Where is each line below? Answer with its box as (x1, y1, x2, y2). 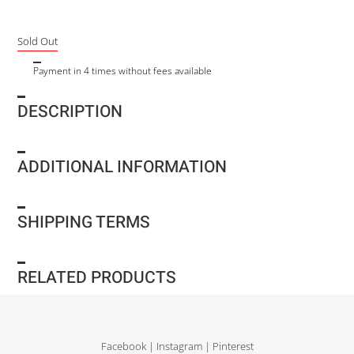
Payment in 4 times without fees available (33, 63, 213, 77)
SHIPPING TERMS (17, 210, 151, 235)
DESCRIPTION (17, 100, 123, 125)
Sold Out (17, 33, 58, 48)
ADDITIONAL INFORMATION (17, 155, 228, 180)
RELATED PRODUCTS (17, 265, 177, 291)
